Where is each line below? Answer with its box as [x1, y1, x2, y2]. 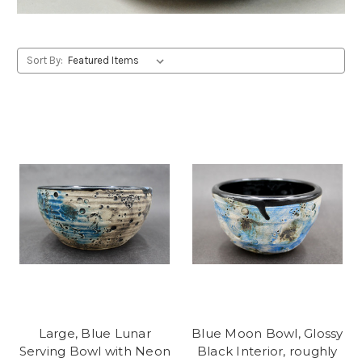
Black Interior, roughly [196, 343, 338, 360]
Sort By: [26, 53, 63, 66]
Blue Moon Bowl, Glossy [192, 326, 343, 342]
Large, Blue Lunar [38, 326, 151, 342]
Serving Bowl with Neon [19, 343, 170, 360]
